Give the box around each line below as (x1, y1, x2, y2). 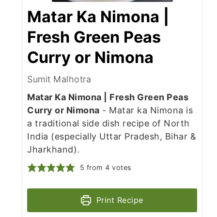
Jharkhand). (27, 144, 80, 155)
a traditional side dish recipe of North (27, 118, 190, 129)
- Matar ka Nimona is (99, 105, 193, 116)
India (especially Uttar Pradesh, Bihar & (27, 131, 196, 142)
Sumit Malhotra (27, 74, 91, 85)
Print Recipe (93, 195, 143, 205)
